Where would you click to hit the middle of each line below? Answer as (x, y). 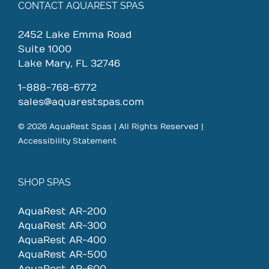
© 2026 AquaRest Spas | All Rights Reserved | (111, 127)
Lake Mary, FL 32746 (69, 64)
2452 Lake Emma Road (75, 35)
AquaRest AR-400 (62, 240)
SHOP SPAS (44, 183)
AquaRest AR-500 (62, 255)
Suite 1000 (45, 50)
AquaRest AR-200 (62, 212)
